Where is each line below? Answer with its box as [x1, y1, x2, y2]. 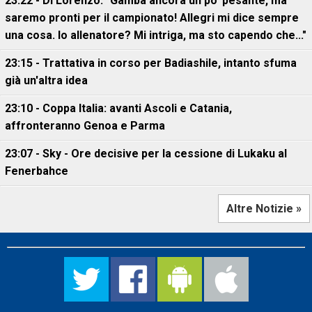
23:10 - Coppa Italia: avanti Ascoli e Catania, [5, 102, 232, 115]
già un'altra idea [5, 74, 88, 87]
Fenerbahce [5, 164, 68, 178]
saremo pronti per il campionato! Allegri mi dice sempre [5, 11, 299, 24]
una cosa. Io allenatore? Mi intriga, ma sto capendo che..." [5, 29, 306, 42]
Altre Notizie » [226, 202, 302, 215]
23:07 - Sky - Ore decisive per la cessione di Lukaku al [5, 147, 287, 160]
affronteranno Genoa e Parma [5, 119, 165, 132]
